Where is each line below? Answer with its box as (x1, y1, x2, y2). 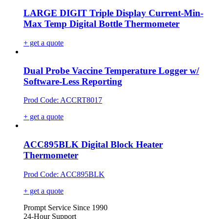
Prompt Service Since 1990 (23, 203, 108, 212)
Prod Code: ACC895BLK (23, 170, 105, 178)
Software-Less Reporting (23, 76, 122, 87)
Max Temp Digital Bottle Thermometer (23, 19, 179, 29)
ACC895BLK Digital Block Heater (23, 139, 163, 150)
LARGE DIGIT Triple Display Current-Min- (23, 8, 203, 19)
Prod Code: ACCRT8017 (23, 96, 102, 105)
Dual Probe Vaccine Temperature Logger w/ (23, 65, 199, 76)
